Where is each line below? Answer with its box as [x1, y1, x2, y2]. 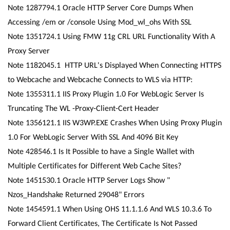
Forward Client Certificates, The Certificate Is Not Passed [8, 218, 197, 228]
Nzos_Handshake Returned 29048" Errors [8, 189, 144, 199]
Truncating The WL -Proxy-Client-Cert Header [8, 103, 159, 113]
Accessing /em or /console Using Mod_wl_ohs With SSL [8, 17, 191, 27]
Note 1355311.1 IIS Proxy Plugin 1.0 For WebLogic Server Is [8, 89, 204, 99]
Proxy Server [8, 46, 50, 55]
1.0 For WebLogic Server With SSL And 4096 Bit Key [8, 132, 178, 142]
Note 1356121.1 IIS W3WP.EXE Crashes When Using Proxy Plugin [8, 118, 222, 127]
